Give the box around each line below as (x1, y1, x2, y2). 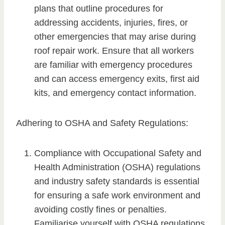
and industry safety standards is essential (34, 176, 199, 187)
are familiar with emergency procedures (34, 60, 192, 70)
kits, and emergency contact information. (34, 88, 196, 98)
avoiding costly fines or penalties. (34, 204, 167, 215)
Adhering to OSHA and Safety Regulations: (16, 118, 188, 129)
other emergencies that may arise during (34, 32, 196, 42)
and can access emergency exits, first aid (34, 74, 199, 84)
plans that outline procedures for (34, 4, 163, 14)
